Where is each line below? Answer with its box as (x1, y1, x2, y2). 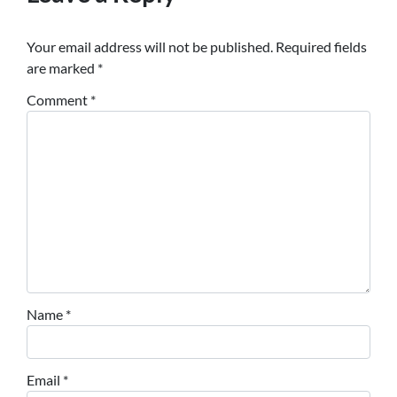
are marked (27, 58, 97, 76)
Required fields (276, 37, 367, 55)
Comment (27, 90, 90, 108)
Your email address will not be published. (27, 37, 273, 55)
